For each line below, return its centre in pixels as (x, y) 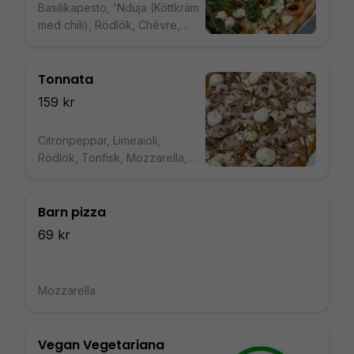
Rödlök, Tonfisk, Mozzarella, (113, 158)
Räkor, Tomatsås (81, 175)
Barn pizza (72, 212)
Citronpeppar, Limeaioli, (99, 140)
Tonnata (66, 79)
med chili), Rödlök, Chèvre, (109, 25)
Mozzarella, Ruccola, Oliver (109, 42)
